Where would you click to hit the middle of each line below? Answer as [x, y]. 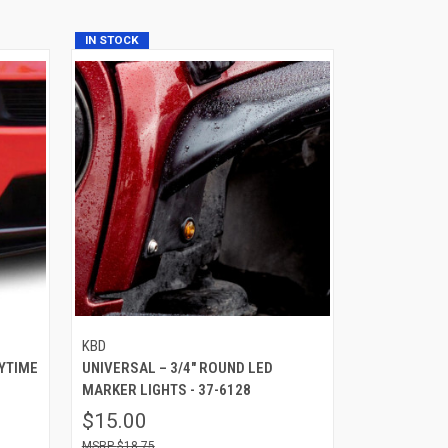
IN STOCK [111, 39]
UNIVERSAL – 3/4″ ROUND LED [177, 367]
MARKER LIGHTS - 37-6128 [166, 389]
